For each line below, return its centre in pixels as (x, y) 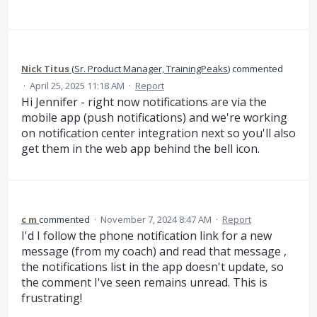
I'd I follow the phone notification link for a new (146, 235)
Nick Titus (45, 69)
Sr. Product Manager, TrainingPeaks (151, 69)
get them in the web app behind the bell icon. (140, 149)
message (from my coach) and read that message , (154, 251)
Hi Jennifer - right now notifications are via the (144, 102)
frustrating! (52, 298)
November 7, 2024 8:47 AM (156, 219)
